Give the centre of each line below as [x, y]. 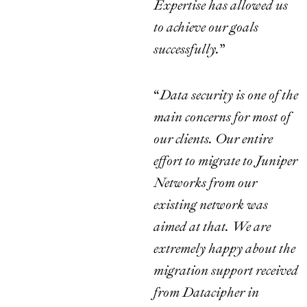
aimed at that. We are [212, 227]
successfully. [186, 49]
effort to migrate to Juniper [225, 161]
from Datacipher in [206, 293]
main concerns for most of [222, 117]
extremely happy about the [224, 249]
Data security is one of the [229, 95]
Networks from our [205, 183]
